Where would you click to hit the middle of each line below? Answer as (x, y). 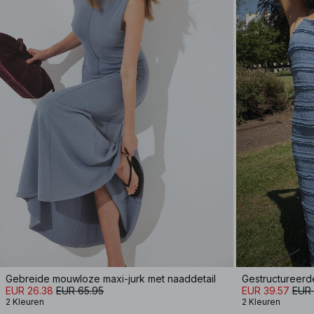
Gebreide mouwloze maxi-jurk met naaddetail (111, 279)
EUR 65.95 (80, 291)
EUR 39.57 (266, 291)
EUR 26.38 (29, 291)
